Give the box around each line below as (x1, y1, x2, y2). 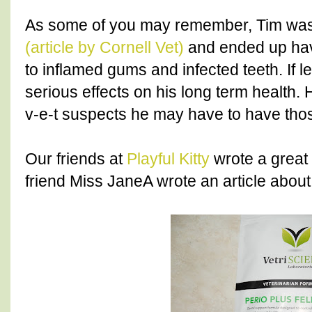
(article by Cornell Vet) (25, 38, 184, 57)
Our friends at (25, 150, 127, 169)
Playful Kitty (127, 150, 210, 169)
